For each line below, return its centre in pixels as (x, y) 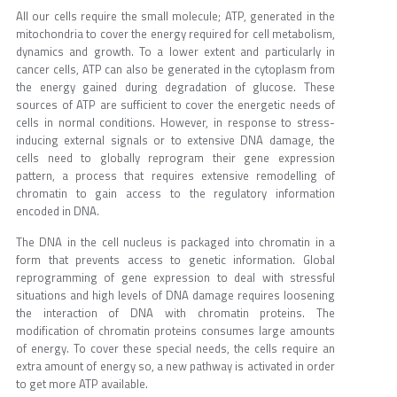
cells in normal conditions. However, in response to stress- (175, 123)
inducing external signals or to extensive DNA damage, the (175, 140)
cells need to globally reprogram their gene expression (175, 158)
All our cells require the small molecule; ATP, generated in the (175, 16)
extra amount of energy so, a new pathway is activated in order (175, 366)
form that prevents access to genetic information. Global (175, 260)
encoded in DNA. (58, 211)
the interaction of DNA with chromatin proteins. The (175, 313)
